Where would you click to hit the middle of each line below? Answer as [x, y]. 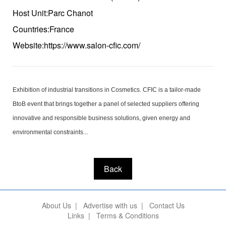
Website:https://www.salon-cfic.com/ [76, 45]
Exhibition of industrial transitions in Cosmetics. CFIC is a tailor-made [107, 90]
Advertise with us [110, 205]
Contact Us [167, 205]
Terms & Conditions [127, 215]
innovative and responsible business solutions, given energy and [101, 118]
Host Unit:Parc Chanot [53, 13]
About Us [56, 205]
